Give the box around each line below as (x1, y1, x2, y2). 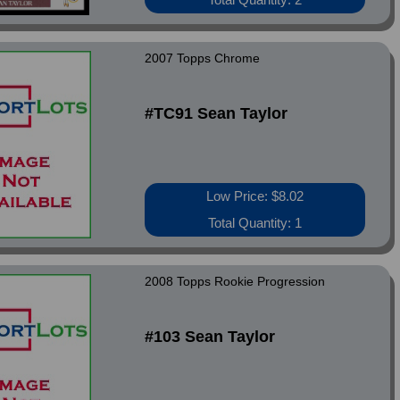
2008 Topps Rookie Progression (145, 274, 326, 288)
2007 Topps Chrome (145, 51, 261, 65)
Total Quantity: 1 (208, 215, 303, 230)
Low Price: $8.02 (206, 188, 304, 204)
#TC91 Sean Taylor (145, 104, 288, 122)
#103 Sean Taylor (145, 328, 276, 346)
